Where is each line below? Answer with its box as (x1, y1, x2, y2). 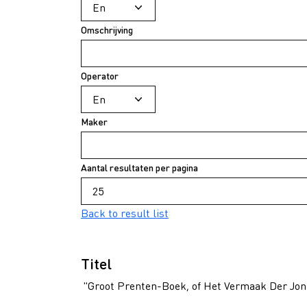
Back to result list (81, 206, 169, 220)
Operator (81, 69, 119, 82)
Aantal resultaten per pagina (81, 161, 198, 173)
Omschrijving (81, 23, 133, 36)
